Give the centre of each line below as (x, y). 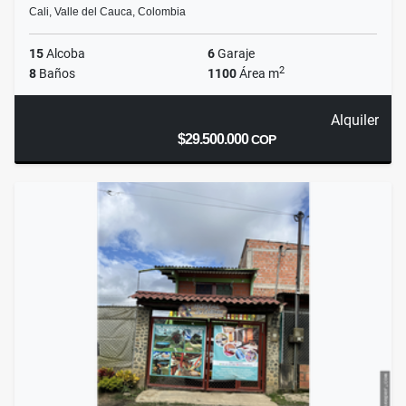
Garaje (235, 54)
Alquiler (354, 121)
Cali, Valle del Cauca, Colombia (107, 12)
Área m (258, 74)
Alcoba (64, 54)
